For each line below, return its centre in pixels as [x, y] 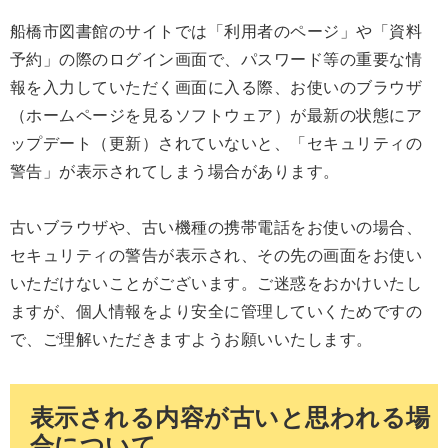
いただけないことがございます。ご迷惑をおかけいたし [216, 283]
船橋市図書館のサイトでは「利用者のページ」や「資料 [216, 31]
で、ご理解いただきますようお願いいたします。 [191, 339]
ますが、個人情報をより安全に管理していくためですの [216, 311]
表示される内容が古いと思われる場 [230, 417]
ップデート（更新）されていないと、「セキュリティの [216, 143]
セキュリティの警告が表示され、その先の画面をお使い [216, 255]
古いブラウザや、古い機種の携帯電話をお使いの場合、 [216, 227]
